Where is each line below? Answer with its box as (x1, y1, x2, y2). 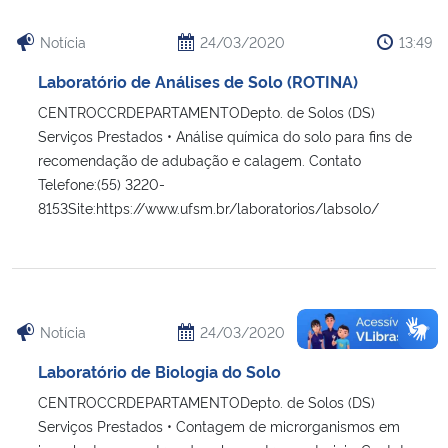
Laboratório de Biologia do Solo (38, 359, 281, 382)
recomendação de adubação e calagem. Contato (38, 149, 361, 169)
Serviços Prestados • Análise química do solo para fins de (38, 125, 412, 145)
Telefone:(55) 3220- (38, 173, 165, 193)
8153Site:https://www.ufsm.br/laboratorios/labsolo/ (38, 197, 379, 217)
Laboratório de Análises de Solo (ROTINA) (38, 69, 358, 92)
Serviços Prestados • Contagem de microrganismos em (38, 415, 400, 435)
